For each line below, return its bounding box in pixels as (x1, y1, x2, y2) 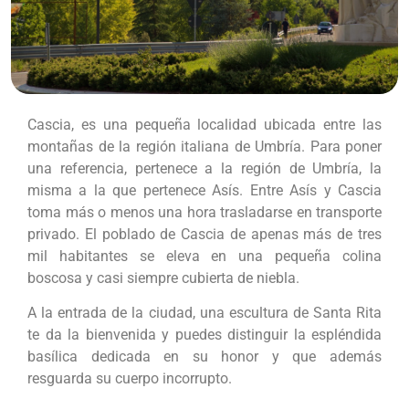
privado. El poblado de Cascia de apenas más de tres (27, 225, 382, 243)
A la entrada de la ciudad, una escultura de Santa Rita (27, 304, 382, 322)
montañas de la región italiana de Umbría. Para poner (27, 137, 382, 155)
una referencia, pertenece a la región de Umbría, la (27, 159, 382, 177)
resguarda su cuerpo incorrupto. (27, 370, 232, 388)
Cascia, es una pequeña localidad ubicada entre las (27, 115, 382, 133)
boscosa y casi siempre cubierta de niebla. (27, 268, 299, 287)
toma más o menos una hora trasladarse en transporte (27, 203, 382, 221)
